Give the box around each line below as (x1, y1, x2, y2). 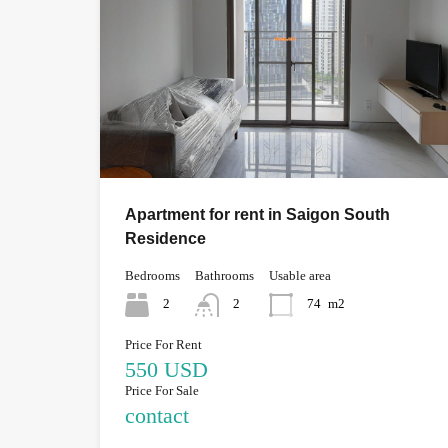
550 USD (125, 356, 208, 382)
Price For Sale (125, 382, 199, 398)
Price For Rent (125, 336, 202, 352)
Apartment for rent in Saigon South (125, 205, 390, 223)
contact (125, 402, 189, 428)
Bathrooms (195, 267, 254, 283)
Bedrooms (125, 267, 180, 283)
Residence (125, 229, 206, 247)
